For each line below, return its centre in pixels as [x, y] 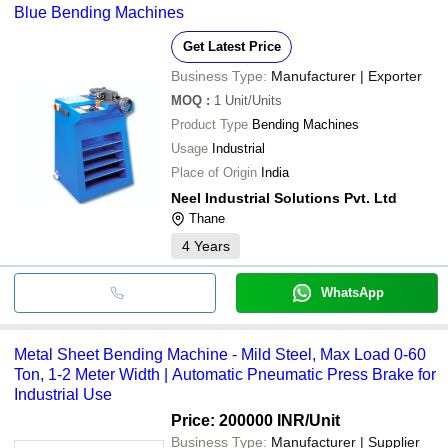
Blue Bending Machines [99, 12]
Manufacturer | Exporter [346, 75]
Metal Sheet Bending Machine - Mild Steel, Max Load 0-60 [220, 354]
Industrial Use [63, 394]
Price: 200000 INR [238, 420]
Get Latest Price [231, 46]
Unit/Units [253, 100]
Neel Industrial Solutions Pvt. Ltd [284, 197]
